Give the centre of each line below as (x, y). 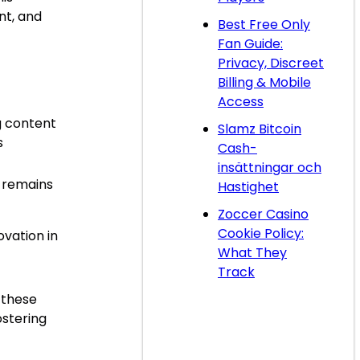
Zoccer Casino (263, 214)
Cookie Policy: (261, 233)
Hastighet (248, 187)
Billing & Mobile (264, 82)
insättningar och (270, 168)
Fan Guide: (250, 44)
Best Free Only (264, 25)
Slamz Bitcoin (260, 129)
